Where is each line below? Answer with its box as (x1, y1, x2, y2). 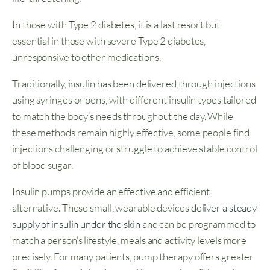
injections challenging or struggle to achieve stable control (12, 142, 257, 155)
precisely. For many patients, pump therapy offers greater (12, 250, 254, 263)
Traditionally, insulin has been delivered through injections (12, 77, 256, 90)
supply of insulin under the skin (12, 218, 140, 231)
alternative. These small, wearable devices (12, 201, 191, 215)
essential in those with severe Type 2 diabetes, (12, 34, 206, 48)
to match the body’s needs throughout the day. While (12, 110, 233, 123)
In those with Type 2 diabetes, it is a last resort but (12, 18, 220, 31)
